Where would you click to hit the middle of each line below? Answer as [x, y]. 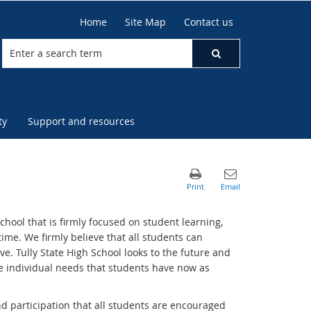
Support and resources [81, 121]
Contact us [209, 22]
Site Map [145, 22]
